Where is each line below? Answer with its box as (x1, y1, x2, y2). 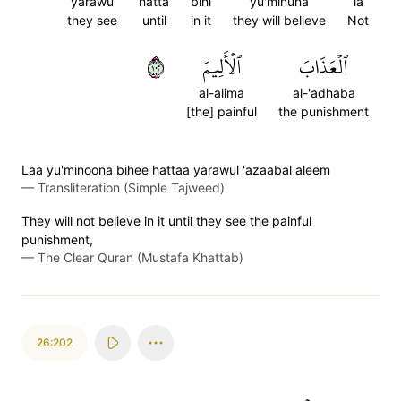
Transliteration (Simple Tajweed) (38, 180, 225, 195)
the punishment (278, 104, 369, 119)
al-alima (199, 85, 244, 100)
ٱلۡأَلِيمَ (201, 48, 242, 86)
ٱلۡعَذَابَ (299, 48, 348, 86)
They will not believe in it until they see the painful (21, 213, 311, 228)
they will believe (233, 13, 326, 28)
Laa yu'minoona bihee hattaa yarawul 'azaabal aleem (21, 162, 330, 177)
